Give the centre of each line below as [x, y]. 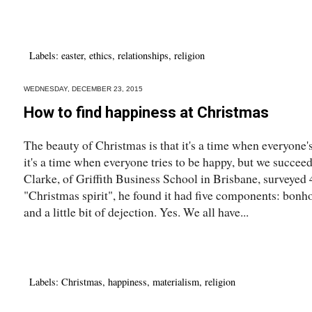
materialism [176, 281]
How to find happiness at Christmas [146, 113]
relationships [143, 55]
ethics [101, 55]
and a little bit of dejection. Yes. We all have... [136, 211]
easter [72, 55]
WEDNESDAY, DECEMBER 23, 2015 [83, 88]
